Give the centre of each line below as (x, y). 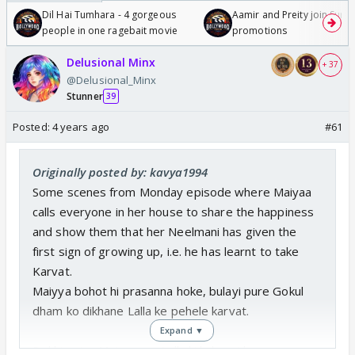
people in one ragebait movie (110, 30)
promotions (260, 30)
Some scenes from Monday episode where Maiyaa (172, 191)
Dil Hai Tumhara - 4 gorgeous (109, 14)
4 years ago (80, 126)
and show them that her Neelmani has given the (165, 231)
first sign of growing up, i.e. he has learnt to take (166, 251)
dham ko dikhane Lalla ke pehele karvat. (141, 310)
